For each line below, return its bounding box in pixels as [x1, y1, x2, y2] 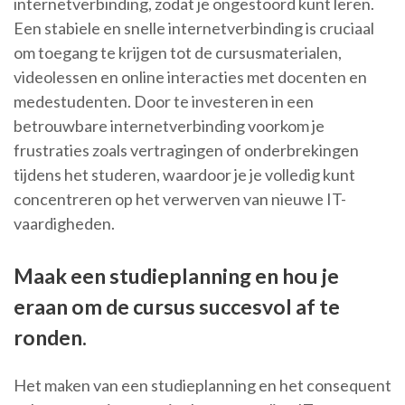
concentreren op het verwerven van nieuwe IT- [14, 189, 346, 210]
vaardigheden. [14, 213, 115, 234]
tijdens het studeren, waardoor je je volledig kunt [14, 165, 355, 185]
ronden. [14, 325, 87, 351]
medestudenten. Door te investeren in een [14, 91, 314, 112]
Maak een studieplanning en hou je [14, 263, 339, 289]
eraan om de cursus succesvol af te [14, 294, 340, 320]
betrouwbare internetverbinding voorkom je [14, 116, 325, 137]
